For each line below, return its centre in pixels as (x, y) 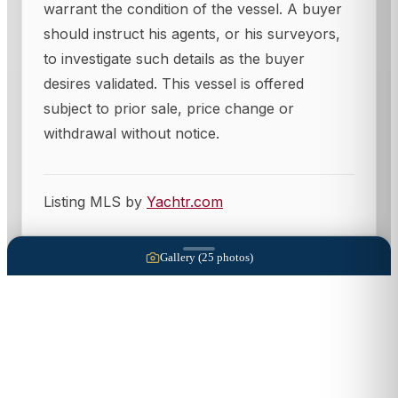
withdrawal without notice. (131, 133)
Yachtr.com (185, 201)
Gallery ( (180, 257)
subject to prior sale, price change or (169, 108)
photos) (233, 257)
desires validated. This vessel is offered (174, 83)
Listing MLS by (95, 201)
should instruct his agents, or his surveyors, (192, 33)
